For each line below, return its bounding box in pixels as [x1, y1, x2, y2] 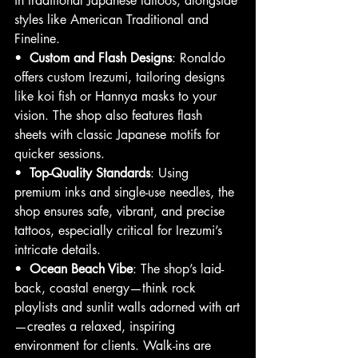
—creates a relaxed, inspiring [14, 318, 179, 336]
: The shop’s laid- [133, 261, 224, 278]
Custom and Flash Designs [30, 50, 172, 67]
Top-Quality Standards [30, 165, 150, 182]
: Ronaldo [172, 50, 229, 67]
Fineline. [14, 30, 60, 48]
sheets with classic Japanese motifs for [14, 126, 224, 144]
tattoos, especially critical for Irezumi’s [14, 222, 226, 240]
